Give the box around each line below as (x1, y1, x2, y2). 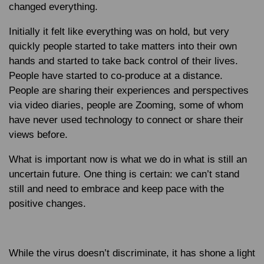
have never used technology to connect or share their (9, 114, 243, 126)
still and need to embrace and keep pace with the (9, 183, 224, 194)
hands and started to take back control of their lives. (9, 55, 238, 67)
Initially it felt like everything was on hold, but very (9, 26, 229, 37)
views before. (9, 129, 68, 140)
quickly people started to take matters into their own (9, 41, 237, 52)
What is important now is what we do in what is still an (9, 154, 247, 165)
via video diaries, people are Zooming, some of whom (9, 100, 243, 111)
